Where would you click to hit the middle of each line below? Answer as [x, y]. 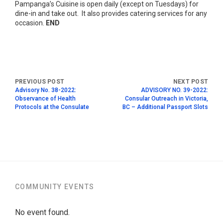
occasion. [30, 23]
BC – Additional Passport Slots [165, 107]
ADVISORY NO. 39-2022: [174, 90]
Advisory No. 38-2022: [46, 90]
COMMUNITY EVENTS [55, 186]
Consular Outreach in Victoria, [167, 98]
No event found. [42, 212]
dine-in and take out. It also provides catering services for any [111, 13]
